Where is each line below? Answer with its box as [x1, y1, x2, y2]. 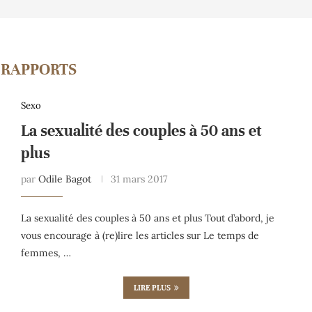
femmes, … [20, 246, 71, 259]
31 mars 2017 [110, 172, 167, 185]
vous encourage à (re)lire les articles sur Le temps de [20, 228, 259, 242]
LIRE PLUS [133, 282, 171, 292]
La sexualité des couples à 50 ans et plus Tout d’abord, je [20, 211, 274, 224]
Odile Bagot [38, 172, 91, 185]
